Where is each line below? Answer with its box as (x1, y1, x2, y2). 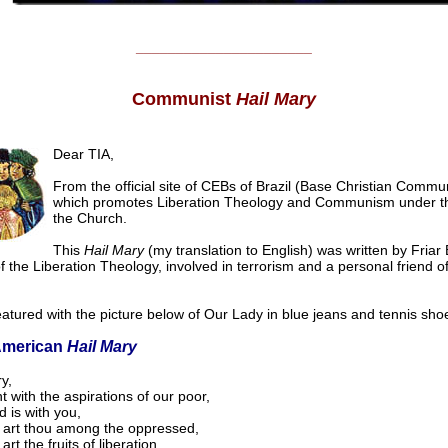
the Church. (52, 210, 127, 227)
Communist (132, 89, 236, 110)
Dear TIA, (52, 146, 114, 163)
